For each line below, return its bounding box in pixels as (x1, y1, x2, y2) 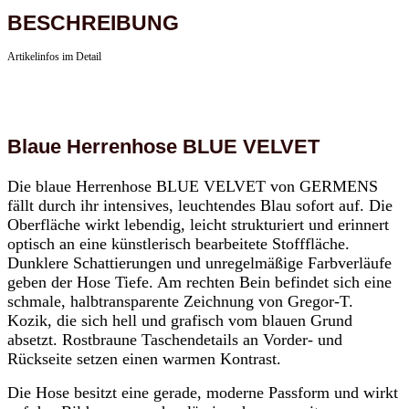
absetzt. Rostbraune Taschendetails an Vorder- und (7, 330, 342, 349)
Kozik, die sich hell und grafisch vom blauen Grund (7, 310, 352, 330)
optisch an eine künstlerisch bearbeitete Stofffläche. (7, 234, 350, 253)
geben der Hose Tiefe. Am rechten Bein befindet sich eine (7, 272, 392, 291)
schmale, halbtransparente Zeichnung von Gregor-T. (7, 291, 353, 310)
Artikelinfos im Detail (7, 49, 101, 63)
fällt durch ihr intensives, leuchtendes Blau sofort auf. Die (7, 195, 393, 215)
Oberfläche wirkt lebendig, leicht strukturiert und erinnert (7, 215, 389, 234)
